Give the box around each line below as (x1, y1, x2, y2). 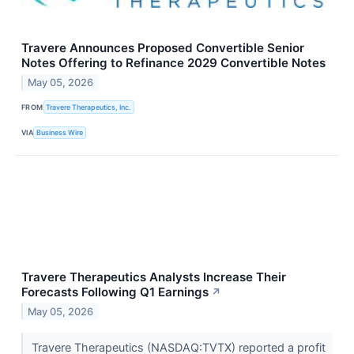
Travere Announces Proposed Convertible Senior (21, 40, 304, 56)
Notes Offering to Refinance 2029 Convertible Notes (21, 55, 326, 71)
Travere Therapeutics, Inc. (46, 103, 132, 111)
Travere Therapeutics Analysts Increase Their (21, 269, 286, 284)
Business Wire (36, 128, 84, 137)
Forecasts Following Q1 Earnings (21, 284, 209, 299)
